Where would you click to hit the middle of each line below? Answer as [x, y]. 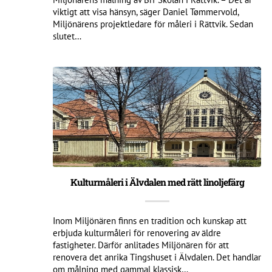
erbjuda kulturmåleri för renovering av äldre [137, 233]
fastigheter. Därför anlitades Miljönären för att [141, 245]
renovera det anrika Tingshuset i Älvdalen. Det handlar [157, 257]
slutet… [67, 36]
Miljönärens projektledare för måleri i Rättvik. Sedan [153, 24]
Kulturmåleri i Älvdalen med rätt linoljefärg [157, 182]
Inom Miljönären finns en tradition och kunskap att [150, 220]
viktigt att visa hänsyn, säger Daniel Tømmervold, [146, 12]
